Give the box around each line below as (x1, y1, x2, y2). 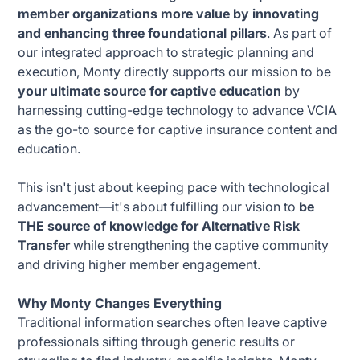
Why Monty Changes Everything (18, 294, 223, 311)
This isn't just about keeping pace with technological (18, 178, 330, 195)
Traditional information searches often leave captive (18, 313, 328, 330)
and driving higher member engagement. (18, 256, 261, 272)
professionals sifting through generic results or (18, 333, 296, 350)
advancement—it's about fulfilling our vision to (18, 198, 300, 215)
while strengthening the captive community (70, 236, 329, 253)
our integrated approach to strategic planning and (18, 43, 315, 60)
